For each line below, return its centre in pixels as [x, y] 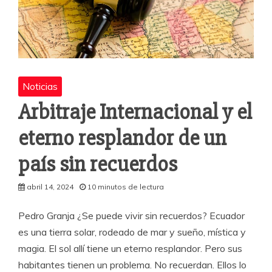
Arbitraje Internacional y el [135, 112]
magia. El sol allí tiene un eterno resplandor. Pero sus [130, 248]
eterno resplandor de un [122, 138]
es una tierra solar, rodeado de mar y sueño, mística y [132, 232]
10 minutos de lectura [126, 186]
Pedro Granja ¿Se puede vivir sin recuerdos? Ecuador [131, 215]
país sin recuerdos [100, 164]
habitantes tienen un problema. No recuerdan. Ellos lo [132, 264]
